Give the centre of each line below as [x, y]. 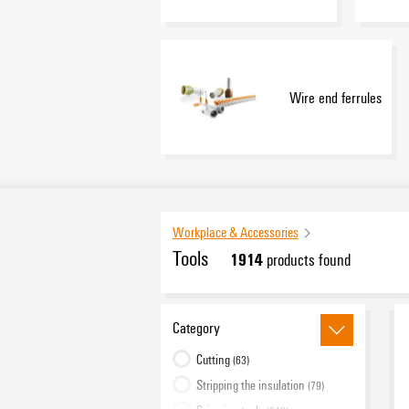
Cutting [214, 358]
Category [196, 327]
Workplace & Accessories [235, 231]
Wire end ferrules [336, 97]
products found [306, 260]
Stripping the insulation [252, 384]
